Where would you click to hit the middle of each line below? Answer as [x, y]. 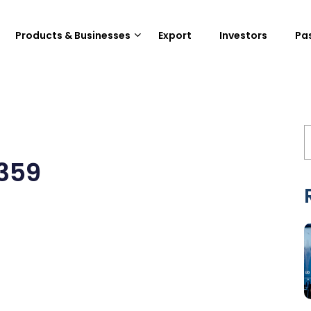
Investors [243, 35]
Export [175, 35]
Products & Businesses [73, 35]
